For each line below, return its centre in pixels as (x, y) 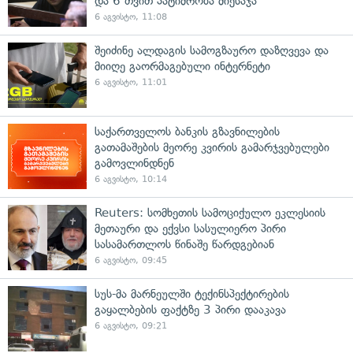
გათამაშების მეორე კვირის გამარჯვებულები (212, 147)
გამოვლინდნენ (134, 163)
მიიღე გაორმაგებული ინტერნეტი (182, 66)
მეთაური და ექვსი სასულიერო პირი (190, 228)
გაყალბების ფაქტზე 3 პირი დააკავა (190, 309)
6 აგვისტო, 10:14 (131, 179)
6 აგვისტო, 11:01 (131, 82)
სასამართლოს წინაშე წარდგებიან (184, 244)
